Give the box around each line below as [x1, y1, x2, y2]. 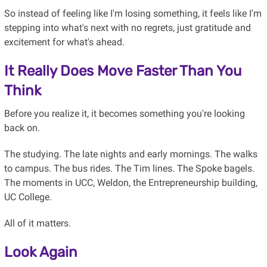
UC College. [4, 191, 52, 203]
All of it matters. [4, 217, 71, 229]
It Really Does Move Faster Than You [4, 62, 241, 79]
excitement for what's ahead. [4, 36, 125, 48]
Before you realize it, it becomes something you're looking [4, 107, 245, 119]
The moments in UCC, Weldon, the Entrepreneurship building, [4, 176, 257, 188]
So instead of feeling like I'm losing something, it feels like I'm [4, 7, 262, 19]
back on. [4, 122, 40, 133]
